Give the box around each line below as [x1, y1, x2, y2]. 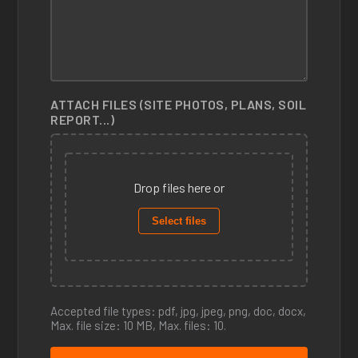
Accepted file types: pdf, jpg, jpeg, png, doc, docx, [50, 304, 307, 318]
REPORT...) [50, 112, 115, 127]
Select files [151, 215, 206, 227]
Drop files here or [133, 180, 225, 195]
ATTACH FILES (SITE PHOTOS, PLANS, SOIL [50, 97, 307, 112]
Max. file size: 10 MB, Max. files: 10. [50, 318, 227, 332]
